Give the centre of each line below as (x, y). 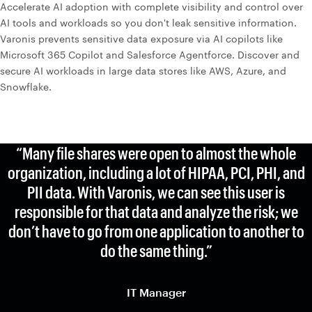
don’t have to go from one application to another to (156, 231)
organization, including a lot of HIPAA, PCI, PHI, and (156, 172)
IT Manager (156, 292)
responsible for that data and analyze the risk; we (156, 211)
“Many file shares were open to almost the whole (156, 153)
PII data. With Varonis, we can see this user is (156, 192)
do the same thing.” (156, 250)
